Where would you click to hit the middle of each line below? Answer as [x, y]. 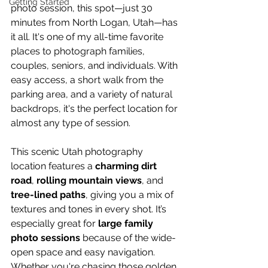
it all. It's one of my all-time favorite [88, 37]
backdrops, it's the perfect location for [95, 109]
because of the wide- [128, 238]
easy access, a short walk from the [88, 80]
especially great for [54, 223]
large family [127, 223]
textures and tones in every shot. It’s [90, 209]
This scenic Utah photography [78, 152]
